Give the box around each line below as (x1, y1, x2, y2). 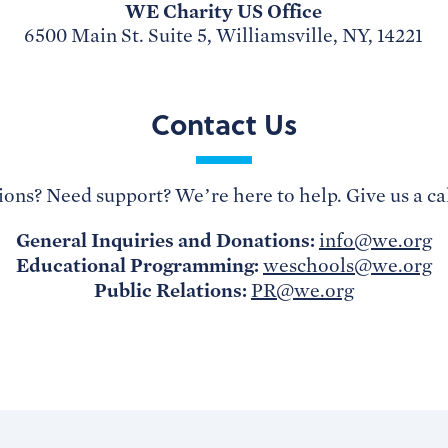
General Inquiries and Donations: (15, 228, 319, 252)
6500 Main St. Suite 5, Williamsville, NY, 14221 (24, 24, 424, 47)
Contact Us (151, 103, 297, 144)
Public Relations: (93, 278, 247, 302)
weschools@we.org (262, 254, 432, 277)
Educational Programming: (15, 253, 263, 277)
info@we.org (318, 229, 432, 252)
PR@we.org (250, 279, 354, 302)
